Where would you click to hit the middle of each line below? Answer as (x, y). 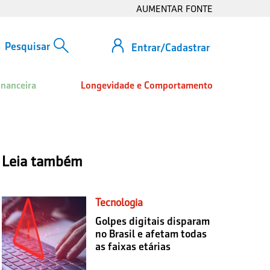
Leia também (42, 161)
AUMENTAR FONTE (174, 9)
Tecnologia (119, 202)
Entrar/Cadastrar (171, 47)
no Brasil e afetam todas (151, 234)
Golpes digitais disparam (152, 221)
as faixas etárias (133, 246)
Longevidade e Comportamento (147, 85)
